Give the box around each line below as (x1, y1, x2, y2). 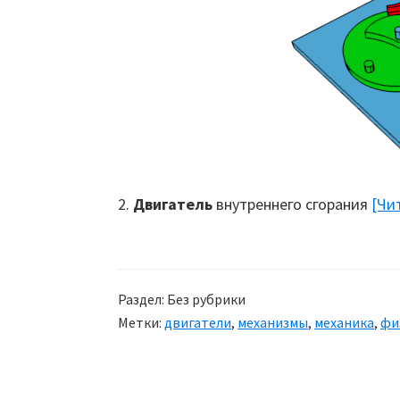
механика (314, 313, 374, 331)
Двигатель (133, 194, 212, 214)
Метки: (118, 313, 164, 331)
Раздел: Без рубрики (118, 290, 246, 308)
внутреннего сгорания (212, 194, 371, 214)
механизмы (237, 313, 308, 331)
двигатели (164, 313, 231, 331)
